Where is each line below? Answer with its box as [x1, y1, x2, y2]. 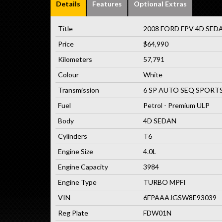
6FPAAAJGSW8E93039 [143, 193, 217, 202]
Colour [58, 70, 79, 79]
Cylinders [58, 131, 87, 140]
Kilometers [58, 55, 92, 63]
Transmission [58, 85, 99, 94]
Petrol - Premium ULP [143, 101, 210, 110]
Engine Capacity [58, 162, 108, 171]
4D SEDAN [143, 116, 176, 125]
